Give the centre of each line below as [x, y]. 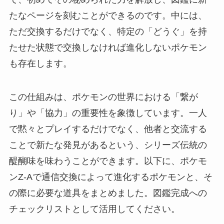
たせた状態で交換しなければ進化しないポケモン [108, 47]
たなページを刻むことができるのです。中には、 [108, 15]
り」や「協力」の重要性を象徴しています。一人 [108, 113]
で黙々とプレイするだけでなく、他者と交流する [108, 129]
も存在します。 [40, 63]
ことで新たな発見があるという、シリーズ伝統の [108, 145]
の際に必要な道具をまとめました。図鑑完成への [108, 193]
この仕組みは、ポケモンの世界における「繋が [103, 97]
